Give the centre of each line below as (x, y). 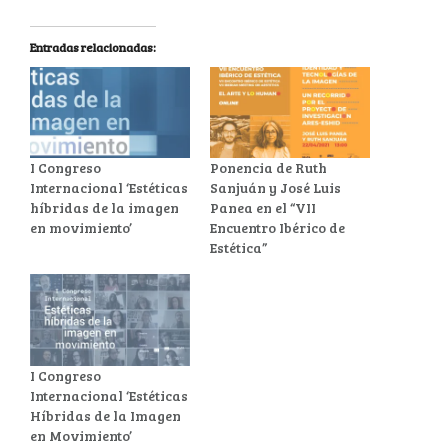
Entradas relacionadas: (93, 47)
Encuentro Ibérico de (278, 228)
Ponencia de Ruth (269, 168)
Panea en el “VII (263, 208)
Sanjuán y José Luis (276, 188)
